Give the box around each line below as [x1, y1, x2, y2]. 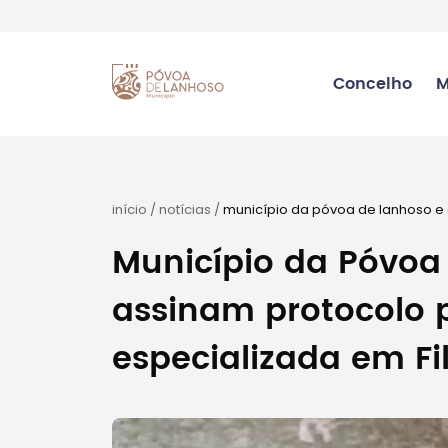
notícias [159, 200, 211, 219]
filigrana [112, 219, 165, 238]
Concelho [332, 71, 412, 97]
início [112, 200, 147, 219]
